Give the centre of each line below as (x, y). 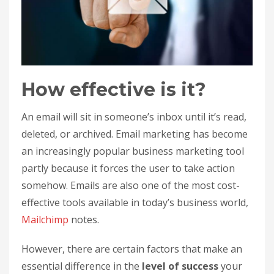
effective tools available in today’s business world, (135, 202)
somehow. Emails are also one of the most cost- (131, 185)
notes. (84, 219)
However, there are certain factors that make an (132, 249)
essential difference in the (82, 266)
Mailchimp (45, 219)
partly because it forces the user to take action (128, 168)
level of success (181, 266)
